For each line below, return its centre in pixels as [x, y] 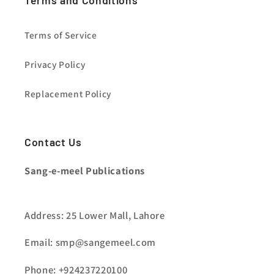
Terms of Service [61, 35]
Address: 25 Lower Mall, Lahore [95, 215]
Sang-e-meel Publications [85, 171]
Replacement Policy [68, 94]
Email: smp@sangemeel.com [90, 243]
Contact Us [53, 142]
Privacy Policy [55, 65]
